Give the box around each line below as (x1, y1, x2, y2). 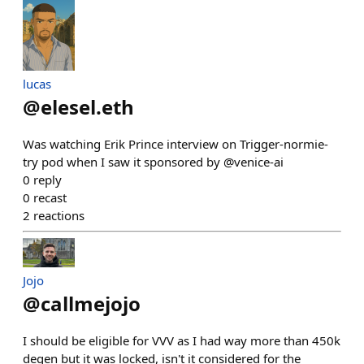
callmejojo (41, 290, 141, 318)
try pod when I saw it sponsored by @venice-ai (23, 154, 284, 171)
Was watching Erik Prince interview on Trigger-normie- (23, 136, 328, 153)
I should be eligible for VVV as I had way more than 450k (23, 332, 340, 349)
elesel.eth (41, 93, 134, 121)
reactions (33, 207, 84, 224)
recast (33, 189, 67, 206)
